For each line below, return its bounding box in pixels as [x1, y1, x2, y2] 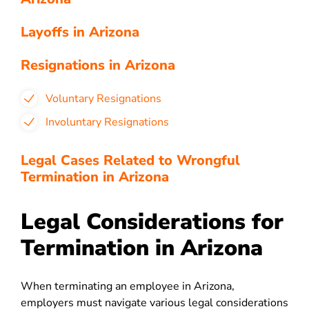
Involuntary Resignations [46, 114, 169, 130]
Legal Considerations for [21, 207, 283, 237]
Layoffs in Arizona [21, 23, 139, 41]
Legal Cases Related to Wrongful [21, 151, 240, 170]
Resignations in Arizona [21, 56, 175, 74]
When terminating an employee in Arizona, [21, 279, 235, 294]
